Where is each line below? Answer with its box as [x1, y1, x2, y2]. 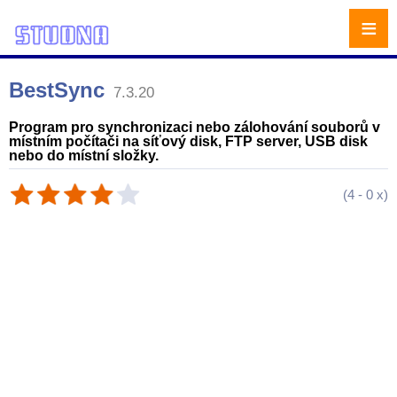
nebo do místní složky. [9, 148, 159, 163]
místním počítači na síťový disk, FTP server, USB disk [9, 134, 368, 149]
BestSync [9, 78, 105, 102]
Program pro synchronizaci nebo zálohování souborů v [9, 120, 380, 135]
